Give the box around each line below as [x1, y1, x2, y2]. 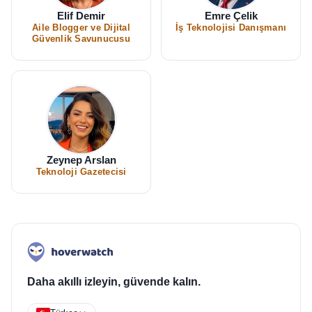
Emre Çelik [204, 9, 258, 22]
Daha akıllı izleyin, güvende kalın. [27, 275, 201, 288]
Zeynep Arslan [46, 153, 116, 166]
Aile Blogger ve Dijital [32, 22, 130, 33]
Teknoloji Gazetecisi [36, 166, 127, 177]
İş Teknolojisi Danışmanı [175, 22, 286, 33]
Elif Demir [57, 9, 105, 22]
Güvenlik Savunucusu [32, 33, 130, 44]
